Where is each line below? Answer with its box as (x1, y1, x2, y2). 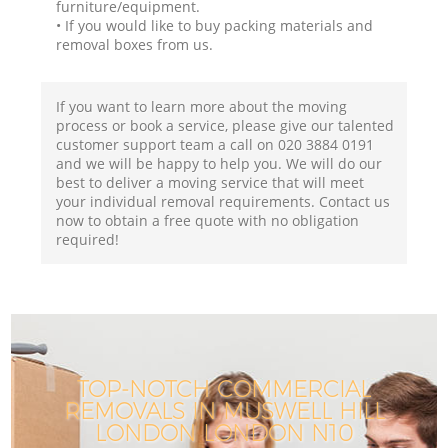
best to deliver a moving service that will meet (56, 172, 365, 192)
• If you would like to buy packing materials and (56, 15, 374, 35)
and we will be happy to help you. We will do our (56, 153, 383, 173)
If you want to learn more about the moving (56, 96, 348, 116)
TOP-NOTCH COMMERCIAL (77, 375, 371, 404)
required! (56, 229, 120, 249)
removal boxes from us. (56, 34, 214, 54)
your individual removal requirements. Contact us (56, 191, 391, 211)
